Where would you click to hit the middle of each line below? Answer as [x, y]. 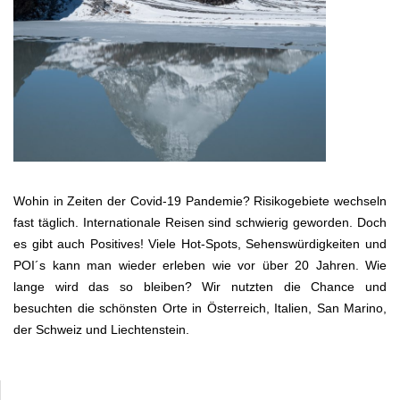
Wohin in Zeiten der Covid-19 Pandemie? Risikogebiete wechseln [200, 201]
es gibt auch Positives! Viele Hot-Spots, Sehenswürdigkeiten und [200, 244]
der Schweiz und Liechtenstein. [101, 330]
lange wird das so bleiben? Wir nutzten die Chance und [200, 287]
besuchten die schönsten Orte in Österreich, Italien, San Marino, [200, 308]
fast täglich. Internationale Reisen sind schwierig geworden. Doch [200, 223]
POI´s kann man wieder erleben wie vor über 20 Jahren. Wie [200, 266]
